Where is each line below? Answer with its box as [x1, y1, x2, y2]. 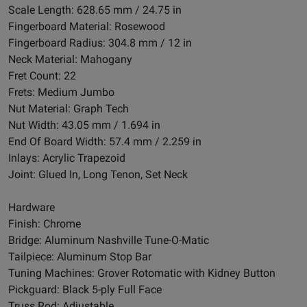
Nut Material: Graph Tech [8, 102, 129, 116]
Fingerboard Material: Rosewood [8, 20, 165, 34]
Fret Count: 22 [8, 69, 76, 83]
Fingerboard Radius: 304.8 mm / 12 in [8, 36, 192, 50]
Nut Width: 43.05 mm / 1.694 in [8, 119, 160, 132]
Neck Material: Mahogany [8, 53, 132, 66]
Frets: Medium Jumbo [8, 86, 114, 99]
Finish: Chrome [8, 217, 81, 231]
